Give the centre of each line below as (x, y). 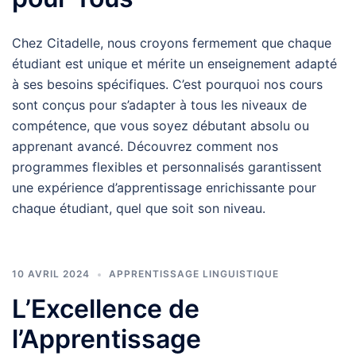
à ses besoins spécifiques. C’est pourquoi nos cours (167, 84)
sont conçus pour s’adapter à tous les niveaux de (159, 105)
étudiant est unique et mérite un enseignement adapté (174, 64)
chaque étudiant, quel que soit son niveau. (139, 208)
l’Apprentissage (106, 339)
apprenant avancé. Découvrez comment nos (145, 146)
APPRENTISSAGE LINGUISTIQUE (194, 274)
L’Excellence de (106, 309)
